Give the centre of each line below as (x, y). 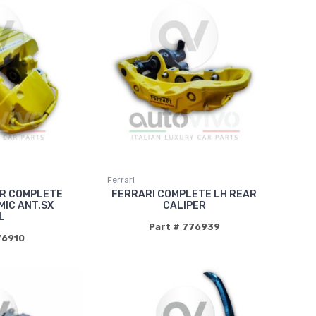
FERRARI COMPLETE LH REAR (184, 194)
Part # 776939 (184, 226)
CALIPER (184, 205)
